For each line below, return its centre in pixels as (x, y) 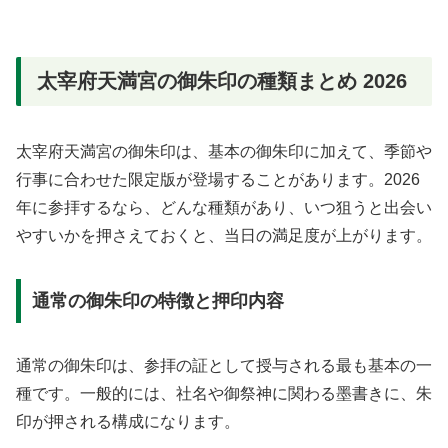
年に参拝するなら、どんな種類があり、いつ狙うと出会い (224, 208)
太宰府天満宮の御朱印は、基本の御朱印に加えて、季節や (224, 152)
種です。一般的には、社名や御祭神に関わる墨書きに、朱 (224, 393)
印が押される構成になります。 (128, 421)
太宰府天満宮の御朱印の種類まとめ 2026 (222, 80)
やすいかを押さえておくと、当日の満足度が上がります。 (224, 236)
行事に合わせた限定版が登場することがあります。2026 (218, 180)
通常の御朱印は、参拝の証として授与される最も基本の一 (224, 365)
